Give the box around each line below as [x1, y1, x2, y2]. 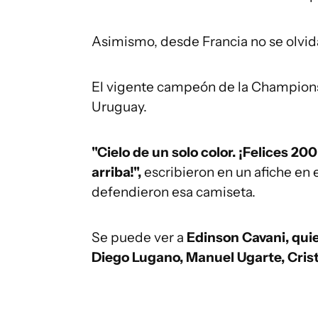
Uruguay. [92, 99, 147, 115]
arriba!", [92, 164, 141, 180]
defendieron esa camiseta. [92, 184, 256, 200]
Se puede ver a [92, 229, 187, 246]
